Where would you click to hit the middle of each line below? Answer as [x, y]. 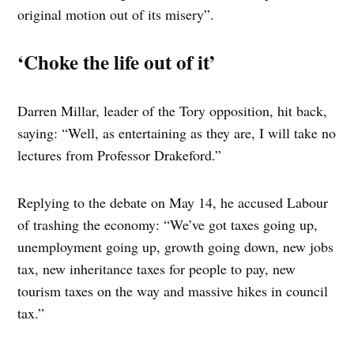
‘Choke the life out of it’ [117, 62]
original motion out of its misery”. [116, 15]
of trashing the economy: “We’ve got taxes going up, [168, 225]
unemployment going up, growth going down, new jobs [176, 247]
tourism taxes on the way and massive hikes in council [173, 291]
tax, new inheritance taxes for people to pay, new [157, 269]
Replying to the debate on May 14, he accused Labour [173, 203]
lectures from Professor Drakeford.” [120, 155]
